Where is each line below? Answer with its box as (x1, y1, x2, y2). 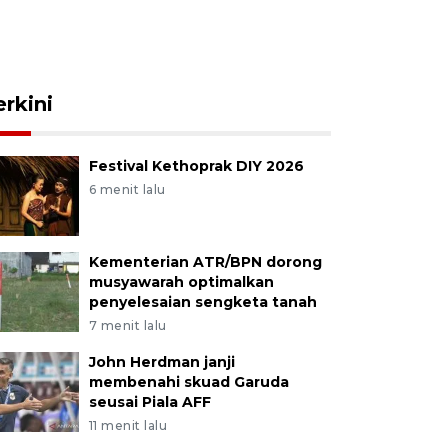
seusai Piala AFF (88, 393, 211, 411)
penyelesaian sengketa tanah (88, 293, 317, 311)
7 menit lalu (88, 318, 167, 333)
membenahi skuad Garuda (88, 373, 289, 391)
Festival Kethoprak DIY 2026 (88, 157, 304, 175)
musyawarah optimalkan (88, 273, 274, 291)
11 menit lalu (88, 418, 168, 433)
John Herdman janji (88, 353, 235, 371)
